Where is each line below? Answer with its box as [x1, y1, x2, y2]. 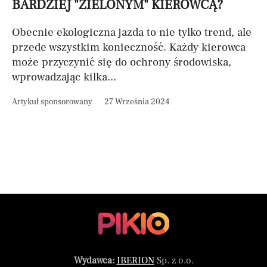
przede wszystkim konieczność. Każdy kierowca [12, 40, 246, 54]
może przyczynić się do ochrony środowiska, [12, 55, 231, 69]
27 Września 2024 [104, 97, 169, 107]
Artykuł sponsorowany [12, 97, 92, 107]
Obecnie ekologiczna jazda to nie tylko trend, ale [12, 25, 252, 39]
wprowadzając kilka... [12, 70, 116, 84]
